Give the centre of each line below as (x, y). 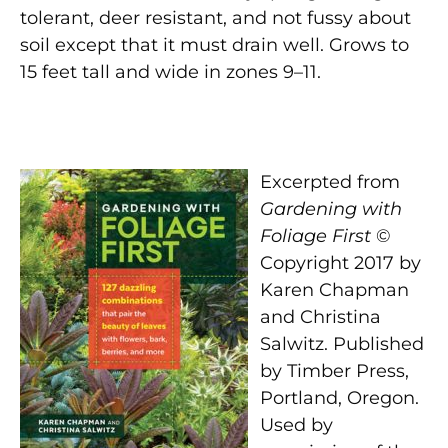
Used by (297, 424)
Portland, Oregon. (340, 397)
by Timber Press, (335, 370)
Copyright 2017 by (341, 262)
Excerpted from (330, 181)
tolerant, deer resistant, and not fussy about (215, 17)
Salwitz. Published (342, 343)
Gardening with (331, 208)
